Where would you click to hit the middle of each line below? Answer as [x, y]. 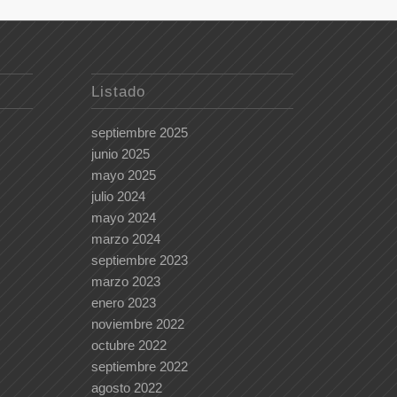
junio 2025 [121, 154]
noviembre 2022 [138, 324]
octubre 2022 [129, 346]
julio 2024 [119, 197]
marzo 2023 [126, 282]
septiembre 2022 [140, 367]
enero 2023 [124, 303]
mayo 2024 [124, 218]
